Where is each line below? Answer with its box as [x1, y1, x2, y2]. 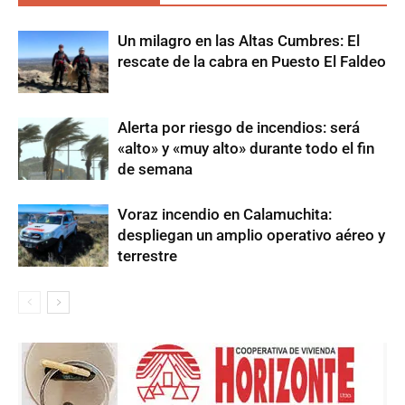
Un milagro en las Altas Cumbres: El [118, 32, 360, 51]
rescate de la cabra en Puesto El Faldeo [118, 52, 386, 71]
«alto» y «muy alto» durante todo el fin [118, 139, 374, 158]
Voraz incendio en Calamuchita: [118, 205, 332, 224]
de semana [118, 160, 193, 179]
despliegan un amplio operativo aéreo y [118, 226, 385, 245]
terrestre [118, 247, 177, 266]
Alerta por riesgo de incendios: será [118, 118, 360, 137]
